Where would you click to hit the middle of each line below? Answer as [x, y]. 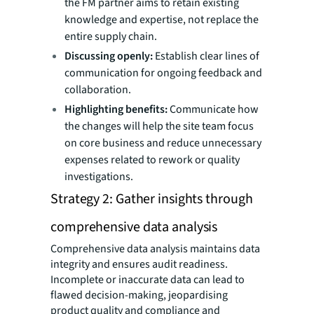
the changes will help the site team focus [159, 126]
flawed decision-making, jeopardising [139, 295]
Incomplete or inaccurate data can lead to [148, 279]
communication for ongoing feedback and [163, 73]
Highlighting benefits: [116, 109]
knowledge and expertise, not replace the [162, 19]
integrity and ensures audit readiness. [139, 264]
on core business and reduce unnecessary [163, 143]
